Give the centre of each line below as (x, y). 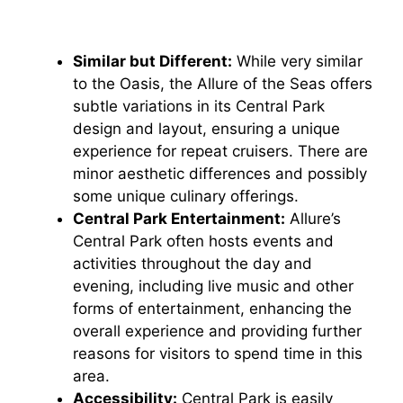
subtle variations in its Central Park (199, 107)
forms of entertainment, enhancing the (212, 309)
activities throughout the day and (193, 264)
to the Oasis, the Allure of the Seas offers (223, 84)
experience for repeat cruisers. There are (220, 152)
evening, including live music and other (213, 287)
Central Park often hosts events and (203, 242)
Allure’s (313, 219)
